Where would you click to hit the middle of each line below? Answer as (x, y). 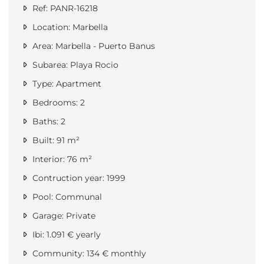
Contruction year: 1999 (78, 178)
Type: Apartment (66, 84)
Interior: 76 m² (61, 159)
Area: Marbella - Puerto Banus (93, 46)
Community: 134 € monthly (88, 254)
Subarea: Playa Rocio (74, 65)
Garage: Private (63, 216)
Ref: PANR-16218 (64, 9)
